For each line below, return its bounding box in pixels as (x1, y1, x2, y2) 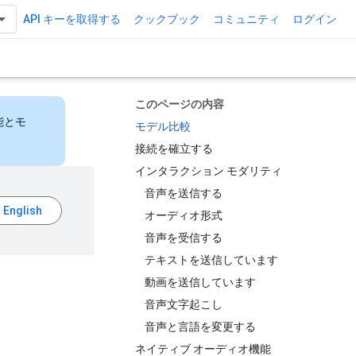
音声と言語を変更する (145, 320, 256, 333)
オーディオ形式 (145, 209, 222, 222)
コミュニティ (213, 13, 280, 25)
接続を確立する (135, 142, 213, 155)
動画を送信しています (145, 276, 256, 288)
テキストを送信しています (145, 253, 278, 266)
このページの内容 (135, 98, 224, 110)
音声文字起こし (145, 298, 222, 311)
